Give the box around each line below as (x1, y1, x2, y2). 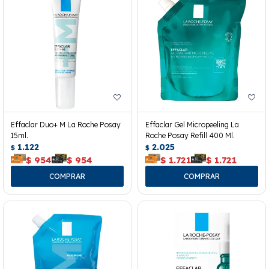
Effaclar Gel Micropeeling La (145, 119, 239, 129)
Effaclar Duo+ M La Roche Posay (11, 119, 121, 129)
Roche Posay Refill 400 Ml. (145, 130, 235, 140)
